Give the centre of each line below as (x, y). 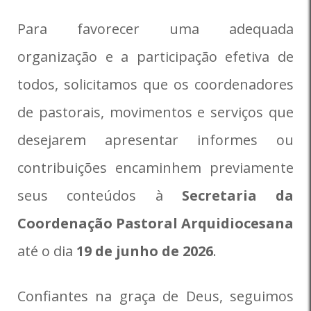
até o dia (47, 251)
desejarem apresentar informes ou (155, 140)
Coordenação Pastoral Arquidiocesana (155, 223)
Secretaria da (237, 195)
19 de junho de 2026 (145, 251)
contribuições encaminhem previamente (155, 168)
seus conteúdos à (100, 195)
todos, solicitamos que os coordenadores (155, 84)
